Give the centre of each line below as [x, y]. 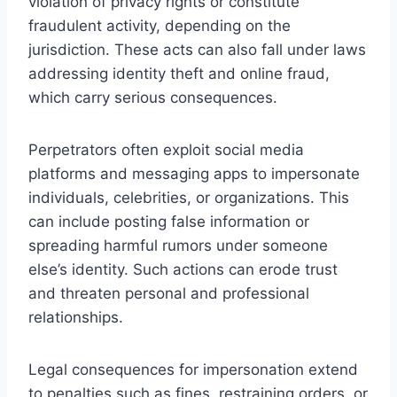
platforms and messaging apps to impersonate [194, 173]
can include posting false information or [169, 221]
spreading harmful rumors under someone [178, 245]
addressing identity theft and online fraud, [179, 73]
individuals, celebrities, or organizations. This [189, 197]
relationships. [76, 317]
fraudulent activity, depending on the [160, 25]
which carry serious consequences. [153, 97]
